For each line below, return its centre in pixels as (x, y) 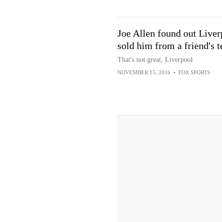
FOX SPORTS (194, 72)
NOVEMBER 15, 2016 (144, 72)
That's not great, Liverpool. (156, 60)
